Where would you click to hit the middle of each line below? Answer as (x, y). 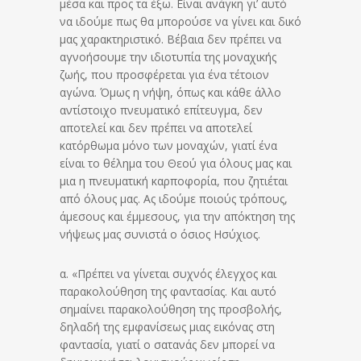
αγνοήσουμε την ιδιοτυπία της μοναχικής (168, 56)
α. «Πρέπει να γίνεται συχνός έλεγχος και (168, 273)
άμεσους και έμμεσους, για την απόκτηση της (177, 216)
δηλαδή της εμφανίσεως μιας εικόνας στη (167, 326)
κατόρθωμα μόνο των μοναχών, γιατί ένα (168, 145)
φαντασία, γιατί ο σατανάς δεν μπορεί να (167, 344)
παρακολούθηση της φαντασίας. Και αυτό (168, 291)
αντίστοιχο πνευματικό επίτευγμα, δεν (161, 110)
